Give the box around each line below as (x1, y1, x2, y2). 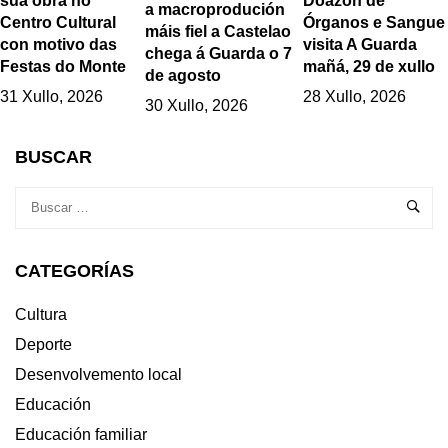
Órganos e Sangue (303, 14, 446, 32)
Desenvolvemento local (15, 365, 182, 383)
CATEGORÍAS (15, 260, 134, 281)
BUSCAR (15, 147, 92, 168)
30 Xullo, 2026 (145, 97, 249, 115)
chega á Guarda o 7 (145, 45, 293, 63)
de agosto (145, 67, 222, 85)
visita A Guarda (303, 36, 418, 54)
